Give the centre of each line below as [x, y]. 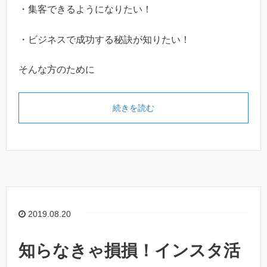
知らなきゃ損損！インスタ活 [129, 251]
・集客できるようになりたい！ [85, 9]
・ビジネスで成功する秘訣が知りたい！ [104, 39]
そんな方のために [57, 70]
